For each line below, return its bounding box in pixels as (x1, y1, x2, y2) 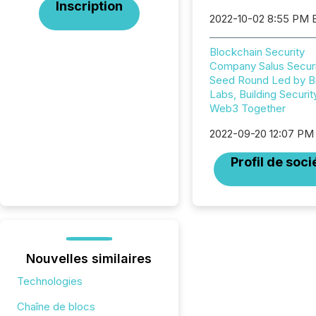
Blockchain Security (209, 45, 305, 59)
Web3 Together (209, 102, 286, 115)
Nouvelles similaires (26, 251, 152, 266)
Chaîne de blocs (17, 300, 95, 313)
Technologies (17, 274, 83, 288)
